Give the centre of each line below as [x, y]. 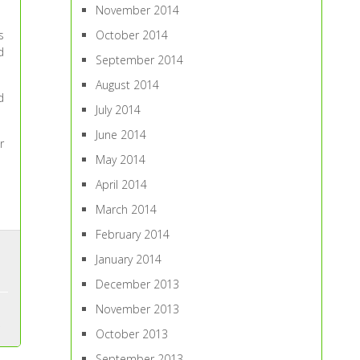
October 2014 [132, 35]
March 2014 [127, 209]
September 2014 [140, 60]
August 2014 [128, 85]
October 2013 [132, 334]
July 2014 [119, 110]
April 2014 [122, 184]
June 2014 [121, 135]
